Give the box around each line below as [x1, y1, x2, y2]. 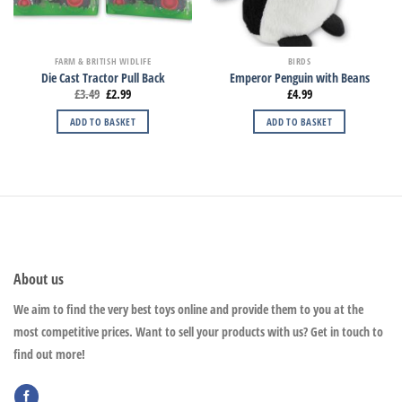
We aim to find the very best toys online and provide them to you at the [13, 300, 363, 318]
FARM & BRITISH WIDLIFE [54, 55, 152, 68]
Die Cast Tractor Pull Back [40, 68, 165, 86]
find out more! [13, 345, 85, 363]
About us [13, 268, 64, 289]
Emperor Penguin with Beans [229, 68, 370, 86]
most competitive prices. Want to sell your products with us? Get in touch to [13, 322, 383, 340]
